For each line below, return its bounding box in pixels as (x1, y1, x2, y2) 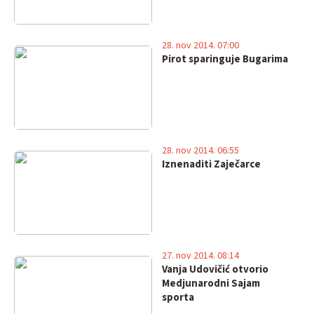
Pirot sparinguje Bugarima (161, 52, 288, 67)
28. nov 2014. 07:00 (161, 39, 239, 53)
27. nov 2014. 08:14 (161, 249, 239, 263)
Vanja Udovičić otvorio (161, 262, 268, 277)
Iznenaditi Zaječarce (161, 157, 261, 172)
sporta (161, 290, 194, 305)
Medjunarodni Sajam (161, 276, 260, 291)
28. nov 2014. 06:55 (161, 144, 239, 158)
